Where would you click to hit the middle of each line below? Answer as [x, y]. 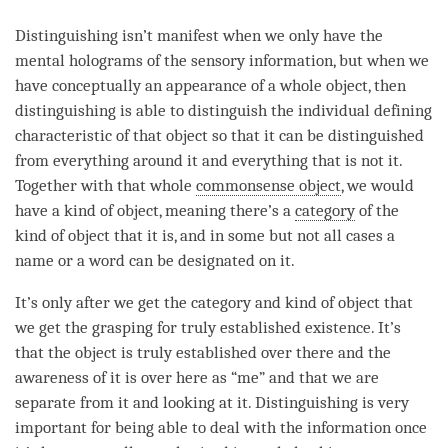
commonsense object [268, 185]
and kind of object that [332, 302]
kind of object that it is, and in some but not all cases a [205, 235]
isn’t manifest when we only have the [250, 35]
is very [383, 402]
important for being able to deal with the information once [221, 427]
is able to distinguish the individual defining [274, 110]
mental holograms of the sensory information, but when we [222, 60]
